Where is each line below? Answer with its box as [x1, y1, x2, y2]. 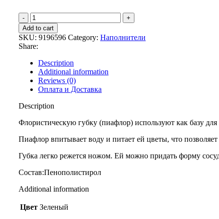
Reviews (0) [38, 76, 76, 85]
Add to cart [22, 24, 54, 32]
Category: [68, 33, 98, 42]
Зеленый [40, 202, 68, 211]
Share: [19, 42, 38, 50]
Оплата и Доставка [38, 85, 102, 93]
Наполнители [100, 33, 146, 42]
